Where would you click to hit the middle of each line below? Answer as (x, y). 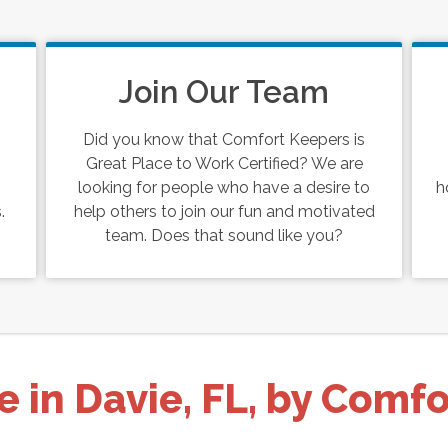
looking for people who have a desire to (224, 187)
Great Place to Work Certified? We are (224, 163)
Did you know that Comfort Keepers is (224, 139)
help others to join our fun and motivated (224, 211)
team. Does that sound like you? (224, 235)
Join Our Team (224, 92)
